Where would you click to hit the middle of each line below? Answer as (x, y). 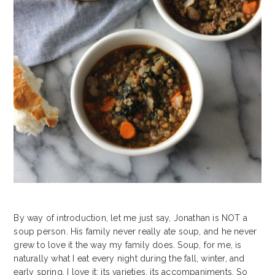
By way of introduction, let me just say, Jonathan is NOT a (130, 218)
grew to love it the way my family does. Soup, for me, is (128, 245)
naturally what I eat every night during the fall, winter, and (129, 259)
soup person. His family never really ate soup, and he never (135, 232)
